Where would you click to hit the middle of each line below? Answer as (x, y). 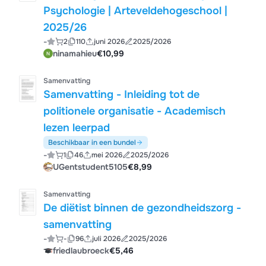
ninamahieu (75, 53)
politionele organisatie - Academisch (135, 111)
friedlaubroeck (81, 251)
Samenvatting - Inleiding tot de (84, 94)
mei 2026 (107, 155)
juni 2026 (109, 42)
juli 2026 (106, 239)
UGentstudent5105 (91, 167)
